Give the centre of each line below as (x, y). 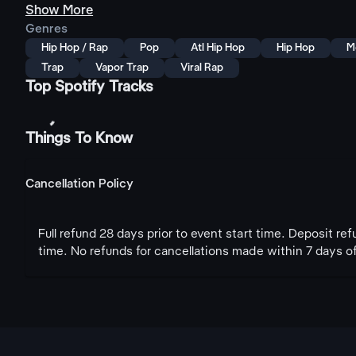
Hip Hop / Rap (75, 48)
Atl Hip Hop (218, 48)
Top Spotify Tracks (90, 87)
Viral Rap (202, 68)
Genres (46, 29)
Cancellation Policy (79, 184)
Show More (60, 11)
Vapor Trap (122, 68)
